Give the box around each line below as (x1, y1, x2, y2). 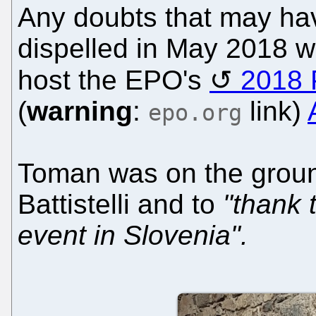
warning (27, 96, 133, 127)
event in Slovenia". (18, 220, 248, 251)
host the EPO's (18, 65, 209, 96)
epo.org (148, 100, 242, 126)
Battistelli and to (18, 189, 223, 220)
